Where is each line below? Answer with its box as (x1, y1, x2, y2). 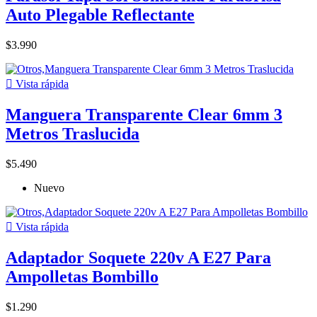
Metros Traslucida (6, 124, 139, 143)
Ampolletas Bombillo (6, 267, 158, 286)
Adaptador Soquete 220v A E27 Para (6, 248, 271, 267)
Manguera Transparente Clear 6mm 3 (6, 105, 282, 124)
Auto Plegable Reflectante (6, 6, 195, 25)
